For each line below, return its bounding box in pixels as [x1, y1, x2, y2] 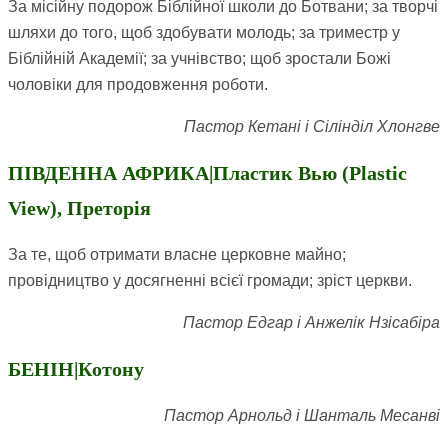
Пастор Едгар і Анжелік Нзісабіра [183, 314, 440, 332]
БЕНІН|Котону [8, 358, 144, 381]
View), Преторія [8, 197, 151, 220]
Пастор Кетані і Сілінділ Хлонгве [184, 118, 440, 136]
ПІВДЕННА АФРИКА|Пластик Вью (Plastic [8, 162, 407, 185]
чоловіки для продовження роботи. [8, 76, 268, 94]
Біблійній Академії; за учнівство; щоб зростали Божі [8, 50, 391, 68]
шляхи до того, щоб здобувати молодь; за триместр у [8, 24, 400, 42]
